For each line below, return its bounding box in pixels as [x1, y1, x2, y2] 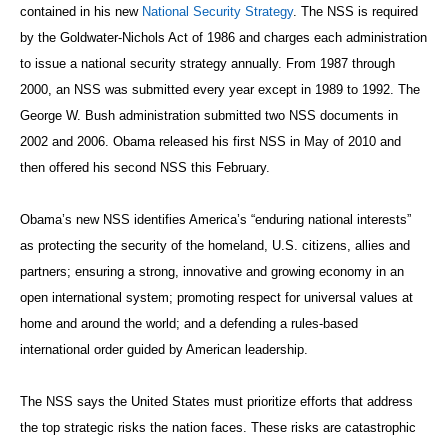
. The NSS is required [293, 4, 418, 19]
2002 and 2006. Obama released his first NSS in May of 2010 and [20, 134, 401, 149]
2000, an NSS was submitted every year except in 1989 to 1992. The [20, 82, 420, 97]
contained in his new [20, 4, 142, 19]
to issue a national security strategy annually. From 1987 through [20, 56, 395, 71]
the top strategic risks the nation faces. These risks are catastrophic [20, 420, 416, 435]
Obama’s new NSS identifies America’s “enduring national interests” [20, 212, 411, 227]
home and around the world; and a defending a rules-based [20, 316, 358, 331]
